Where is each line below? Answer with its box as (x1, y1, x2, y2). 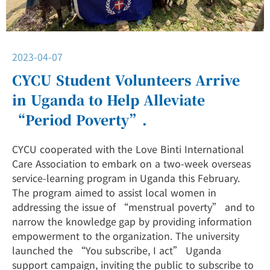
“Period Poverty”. (12, 110, 148, 129)
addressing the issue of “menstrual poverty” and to (12, 199, 255, 214)
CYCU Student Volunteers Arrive (12, 70, 240, 89)
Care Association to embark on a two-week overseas (12, 156, 251, 171)
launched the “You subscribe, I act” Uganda (12, 243, 221, 257)
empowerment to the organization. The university (12, 228, 239, 243)
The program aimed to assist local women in (12, 185, 216, 199)
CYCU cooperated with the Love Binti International (12, 142, 244, 156)
